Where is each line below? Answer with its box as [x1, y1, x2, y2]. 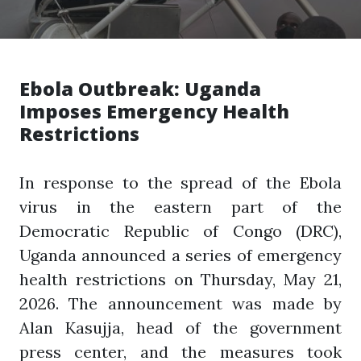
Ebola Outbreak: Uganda [19, 76, 261, 102]
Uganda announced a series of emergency [19, 245, 342, 265]
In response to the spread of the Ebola [19, 172, 342, 193]
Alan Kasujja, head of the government [19, 317, 342, 338]
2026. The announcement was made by [19, 293, 342, 313]
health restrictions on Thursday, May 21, [19, 269, 342, 289]
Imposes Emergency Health [19, 98, 289, 124]
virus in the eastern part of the [19, 197, 342, 217]
